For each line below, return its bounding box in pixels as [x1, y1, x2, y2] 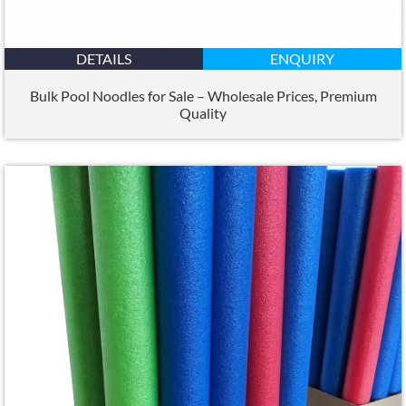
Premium [319, 87, 377, 104]
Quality [179, 104, 227, 121]
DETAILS [76, 50, 131, 67]
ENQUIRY [270, 50, 334, 67]
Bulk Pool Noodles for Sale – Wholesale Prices [29, 87, 314, 104]
